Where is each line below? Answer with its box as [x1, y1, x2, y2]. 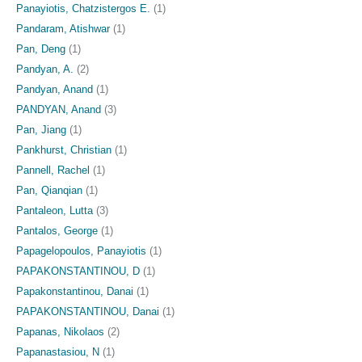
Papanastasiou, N [16, 345, 99, 358]
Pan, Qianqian [16, 183, 82, 196]
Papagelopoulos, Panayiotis [16, 244, 146, 257]
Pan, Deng [16, 42, 65, 55]
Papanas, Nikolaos [16, 325, 104, 338]
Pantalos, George [16, 224, 98, 237]
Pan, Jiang [16, 123, 66, 136]
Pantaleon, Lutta [16, 204, 93, 217]
